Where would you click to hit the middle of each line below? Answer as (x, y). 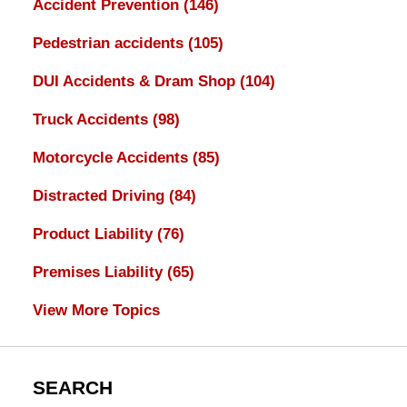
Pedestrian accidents (110, 44)
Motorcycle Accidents (112, 158)
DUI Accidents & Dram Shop (136, 82)
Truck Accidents (92, 120)
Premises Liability (99, 273)
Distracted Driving (100, 196)
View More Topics (96, 311)
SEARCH (72, 388)
